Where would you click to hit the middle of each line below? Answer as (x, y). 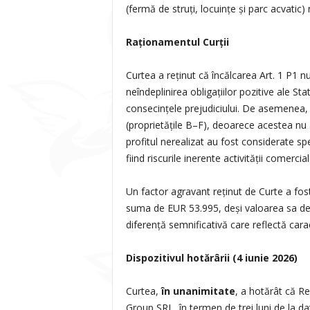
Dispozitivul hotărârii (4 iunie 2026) (211, 258)
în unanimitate (198, 291)
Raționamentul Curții (177, 42)
